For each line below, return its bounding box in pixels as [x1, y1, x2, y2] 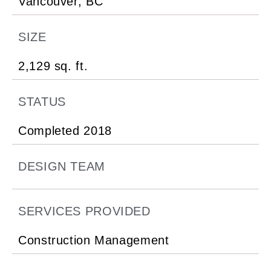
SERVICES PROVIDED [18, 204, 151, 218]
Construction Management [18, 233, 169, 247]
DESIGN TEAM [18, 160, 105, 174]
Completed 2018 [18, 124, 112, 138]
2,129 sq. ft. [18, 59, 88, 73]
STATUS [18, 95, 66, 109]
